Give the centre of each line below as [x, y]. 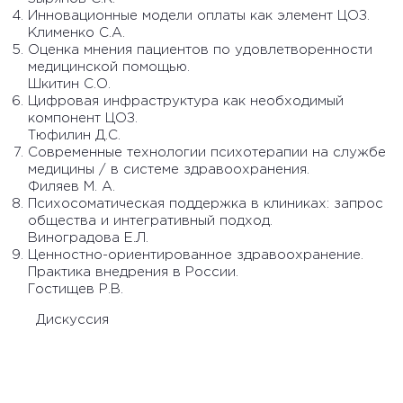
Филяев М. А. [74, 187]
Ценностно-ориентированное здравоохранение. [196, 255]
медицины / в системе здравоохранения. [169, 170]
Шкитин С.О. [69, 85]
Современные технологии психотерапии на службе [207, 153]
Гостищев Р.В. [76, 290]
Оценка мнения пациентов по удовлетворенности [200, 50]
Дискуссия [61, 320]
